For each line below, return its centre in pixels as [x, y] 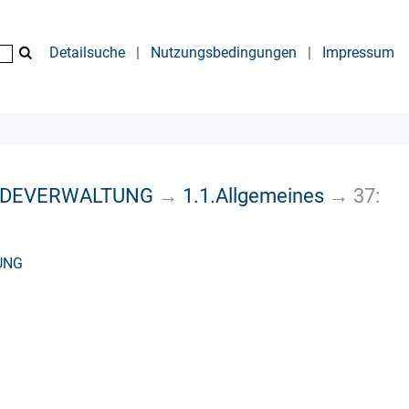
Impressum [358, 52]
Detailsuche [87, 52]
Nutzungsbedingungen [224, 52]
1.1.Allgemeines [253, 195]
